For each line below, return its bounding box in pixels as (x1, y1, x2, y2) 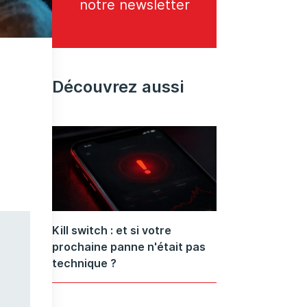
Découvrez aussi (52, 76, 184, 97)
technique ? (52, 256, 116, 270)
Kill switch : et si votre (52, 223, 171, 237)
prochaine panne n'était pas (52, 239, 206, 254)
